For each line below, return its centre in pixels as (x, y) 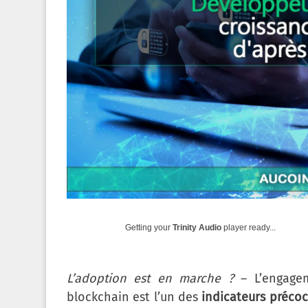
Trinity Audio (197, 228)
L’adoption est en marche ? (154, 279)
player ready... (249, 228)
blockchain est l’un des (134, 297)
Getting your (149, 228)
